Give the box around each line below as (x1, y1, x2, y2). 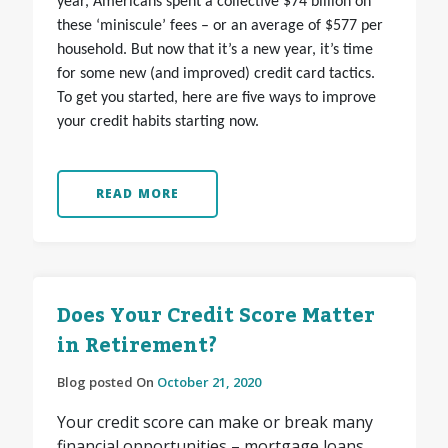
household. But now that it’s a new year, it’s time (56, 42, 373, 59)
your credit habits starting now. (56, 114, 263, 131)
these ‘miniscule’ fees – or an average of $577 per (56, 18, 383, 35)
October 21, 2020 (156, 373, 261, 392)
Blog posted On (56, 373, 157, 392)
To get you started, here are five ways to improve (56, 90, 376, 107)
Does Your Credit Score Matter (56, 296, 375, 337)
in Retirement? (56, 326, 217, 367)
